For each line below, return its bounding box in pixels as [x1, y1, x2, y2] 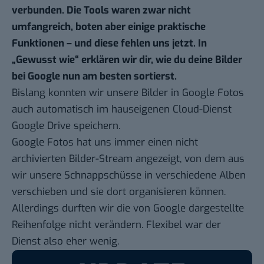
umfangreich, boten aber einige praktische [12, 20, 206, 34]
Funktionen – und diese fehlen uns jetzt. [12, 37, 198, 51]
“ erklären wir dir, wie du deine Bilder [75, 53, 242, 67]
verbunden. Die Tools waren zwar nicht [12, 4, 191, 18]
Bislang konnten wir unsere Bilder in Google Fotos [12, 86, 244, 100]
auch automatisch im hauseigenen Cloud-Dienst [12, 103, 232, 117]
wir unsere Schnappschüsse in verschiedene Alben [12, 169, 246, 183]
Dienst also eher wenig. [12, 235, 119, 249]
